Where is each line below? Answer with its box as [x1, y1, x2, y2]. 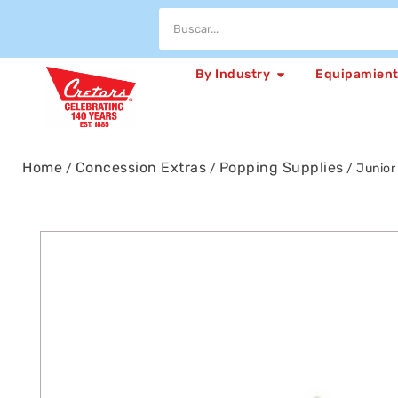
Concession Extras [75, 159, 206, 177]
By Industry [195, 67, 271, 82]
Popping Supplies [219, 159, 344, 177]
